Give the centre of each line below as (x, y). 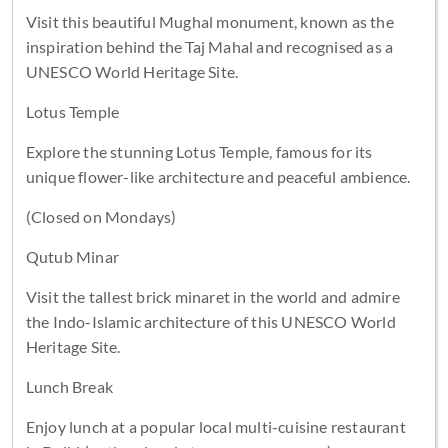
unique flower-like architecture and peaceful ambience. (218, 176)
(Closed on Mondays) (101, 216)
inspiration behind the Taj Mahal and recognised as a (209, 46)
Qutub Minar (72, 256)
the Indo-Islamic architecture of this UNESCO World (210, 321)
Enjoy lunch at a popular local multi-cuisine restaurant (215, 426)
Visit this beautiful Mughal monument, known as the (209, 21)
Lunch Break (69, 386)
